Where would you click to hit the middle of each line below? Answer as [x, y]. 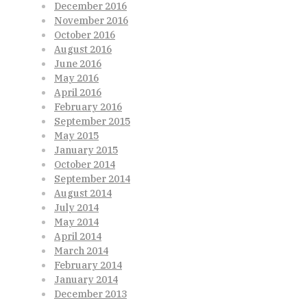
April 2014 [78, 236]
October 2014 [85, 164]
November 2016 [91, 20]
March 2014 [81, 250]
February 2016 [88, 107]
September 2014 [92, 179]
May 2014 [76, 222]
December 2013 [90, 294]
